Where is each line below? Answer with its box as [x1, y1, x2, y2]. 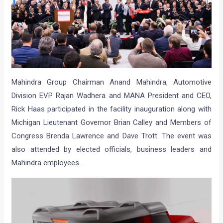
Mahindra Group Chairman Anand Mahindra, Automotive [11, 78, 212, 87]
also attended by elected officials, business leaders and [11, 145, 212, 154]
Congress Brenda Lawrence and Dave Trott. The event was [11, 131, 212, 141]
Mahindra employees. [11, 158, 81, 168]
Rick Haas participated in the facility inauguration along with [11, 105, 212, 114]
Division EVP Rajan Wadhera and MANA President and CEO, [11, 91, 212, 101]
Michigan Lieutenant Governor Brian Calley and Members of [11, 118, 212, 127]
